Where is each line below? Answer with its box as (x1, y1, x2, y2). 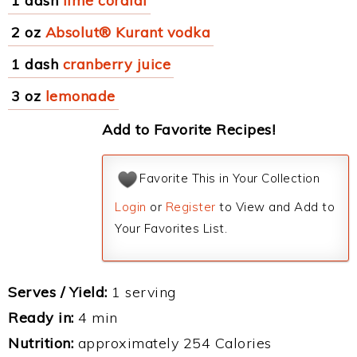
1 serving (107, 283, 176, 301)
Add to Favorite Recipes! (102, 120, 275, 139)
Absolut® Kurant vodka (45, 23, 210, 41)
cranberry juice (62, 55, 171, 73)
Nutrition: (8, 334, 73, 352)
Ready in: (8, 308, 74, 327)
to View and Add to (215, 199, 335, 214)
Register (165, 199, 216, 214)
